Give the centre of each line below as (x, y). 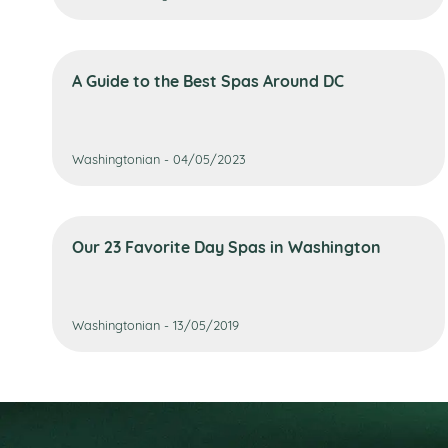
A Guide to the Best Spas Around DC (208, 80)
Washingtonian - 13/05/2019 (155, 324)
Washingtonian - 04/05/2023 (159, 158)
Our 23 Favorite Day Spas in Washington (226, 246)
